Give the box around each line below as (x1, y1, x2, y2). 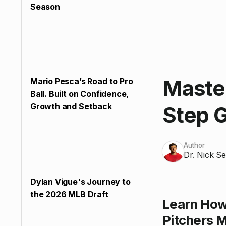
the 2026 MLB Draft (30, 189, 108, 200)
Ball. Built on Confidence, (30, 89, 129, 99)
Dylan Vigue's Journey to (30, 177, 131, 187)
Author (183, 141, 205, 149)
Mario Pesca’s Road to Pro (30, 76, 133, 87)
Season (30, 1, 60, 12)
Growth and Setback (30, 101, 112, 112)
